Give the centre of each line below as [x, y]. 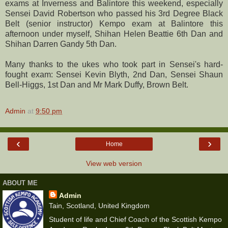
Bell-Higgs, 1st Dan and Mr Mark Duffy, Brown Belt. [97, 84]
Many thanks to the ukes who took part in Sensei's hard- [114, 64]
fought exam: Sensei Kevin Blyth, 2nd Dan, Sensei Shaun [114, 74]
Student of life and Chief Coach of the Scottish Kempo [135, 219]
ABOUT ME [20, 183]
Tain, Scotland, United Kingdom [99, 205]
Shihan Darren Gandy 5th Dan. [61, 44]
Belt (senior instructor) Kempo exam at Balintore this [114, 23]
